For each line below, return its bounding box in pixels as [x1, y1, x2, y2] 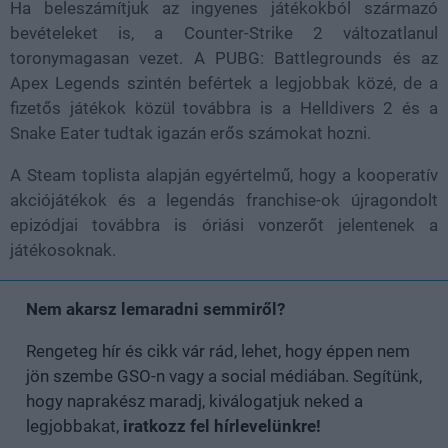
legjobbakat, [26, 415, 123, 436]
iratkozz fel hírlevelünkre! [123, 415, 321, 436]
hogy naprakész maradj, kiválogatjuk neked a [26, 390, 363, 411]
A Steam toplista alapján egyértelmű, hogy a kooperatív [10, 164, 438, 185]
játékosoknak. [10, 239, 116, 260]
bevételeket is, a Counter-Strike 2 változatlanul [10, 22, 438, 43]
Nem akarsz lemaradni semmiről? [26, 298, 285, 319]
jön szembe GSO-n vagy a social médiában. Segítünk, [26, 365, 422, 386]
